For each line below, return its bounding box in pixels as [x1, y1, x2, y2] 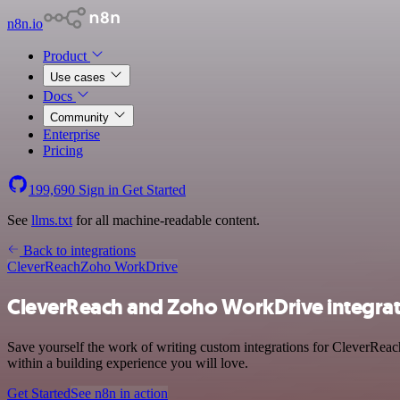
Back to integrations [20, 243, 136, 258]
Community [50, 111, 112, 124]
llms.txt [31, 212, 72, 228]
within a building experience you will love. [7, 354, 248, 371]
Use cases [50, 71, 109, 84]
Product [43, 48, 90, 63]
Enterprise [43, 127, 100, 142]
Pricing [43, 143, 83, 158]
